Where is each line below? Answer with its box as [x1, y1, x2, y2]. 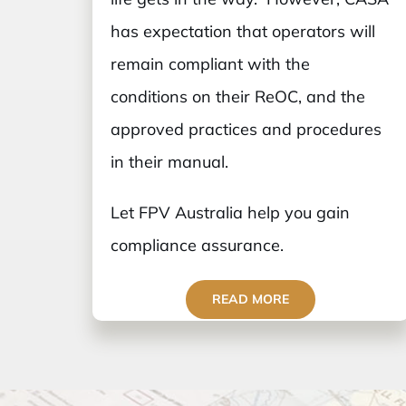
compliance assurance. [110, 235, 284, 256]
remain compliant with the [110, 53, 310, 75]
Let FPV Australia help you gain [110, 202, 350, 224]
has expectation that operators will [110, 21, 375, 43]
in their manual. [110, 151, 228, 173]
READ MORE [212, 291, 290, 308]
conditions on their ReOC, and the [110, 86, 365, 108]
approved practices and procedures [110, 119, 382, 140]
